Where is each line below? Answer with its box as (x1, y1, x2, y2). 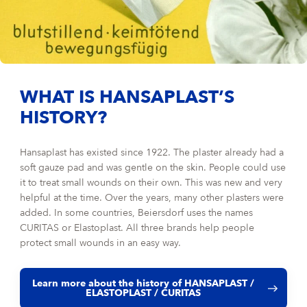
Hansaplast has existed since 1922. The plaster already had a (20, 147, 284, 158)
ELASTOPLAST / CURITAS (86, 288, 201, 298)
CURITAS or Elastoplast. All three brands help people (20, 223, 255, 233)
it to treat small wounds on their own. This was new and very (20, 177, 283, 188)
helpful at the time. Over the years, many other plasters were (20, 193, 284, 203)
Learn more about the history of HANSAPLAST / (32, 278, 255, 288)
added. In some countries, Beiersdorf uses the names (20, 208, 254, 218)
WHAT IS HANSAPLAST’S (20, 88, 235, 107)
